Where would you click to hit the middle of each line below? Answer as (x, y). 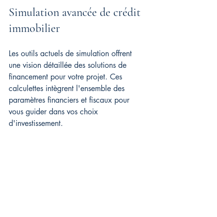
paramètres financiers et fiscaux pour (70, 100)
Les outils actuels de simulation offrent (71, 53)
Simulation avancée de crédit (76, 12)
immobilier (34, 28)
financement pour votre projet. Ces (67, 77)
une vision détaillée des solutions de (69, 65)
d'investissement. (36, 123)
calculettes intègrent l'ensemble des (68, 88)
